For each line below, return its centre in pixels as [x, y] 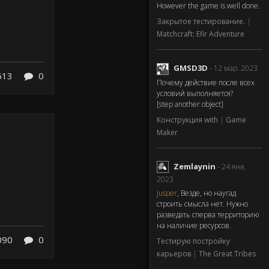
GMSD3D [191, 68]
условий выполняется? [195, 93]
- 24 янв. [232, 166]
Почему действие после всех [206, 82]
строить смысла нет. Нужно [202, 204]
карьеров [175, 254]
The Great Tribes [227, 254]
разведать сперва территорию [208, 215]
